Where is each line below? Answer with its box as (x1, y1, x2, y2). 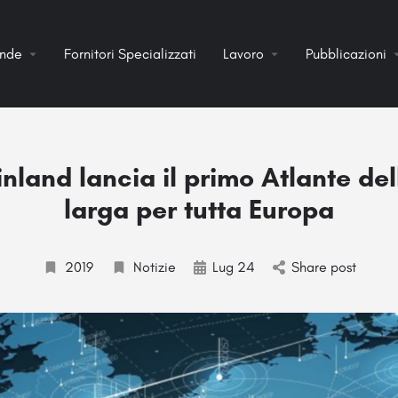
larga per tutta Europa (64, 193, 334, 226)
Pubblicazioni (306, 45, 387, 62)
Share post (291, 259, 356, 275)
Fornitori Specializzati (64, 45, 197, 62)
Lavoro (223, 45, 265, 62)
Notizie (132, 259, 176, 275)
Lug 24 (211, 259, 255, 275)
